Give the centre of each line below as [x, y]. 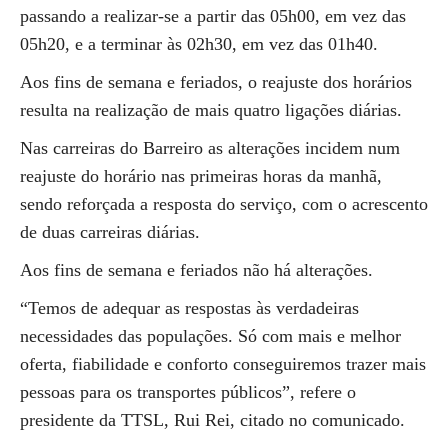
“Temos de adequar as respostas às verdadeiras [189, 308]
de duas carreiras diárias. [110, 232]
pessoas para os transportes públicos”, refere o [188, 392]
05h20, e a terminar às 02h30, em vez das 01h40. [199, 44]
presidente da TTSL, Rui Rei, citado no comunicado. [212, 420]
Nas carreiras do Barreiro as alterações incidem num [210, 148]
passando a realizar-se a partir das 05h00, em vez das [213, 16]
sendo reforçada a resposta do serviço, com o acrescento [224, 204]
